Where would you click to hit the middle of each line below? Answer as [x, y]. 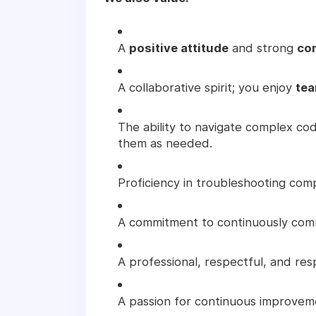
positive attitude [179, 48]
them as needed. [165, 143]
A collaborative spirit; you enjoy [207, 87]
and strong [263, 48]
